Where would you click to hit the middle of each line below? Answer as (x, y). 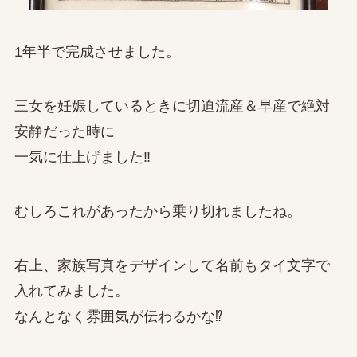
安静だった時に (64, 132)
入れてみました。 (71, 290)
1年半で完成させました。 (97, 52)
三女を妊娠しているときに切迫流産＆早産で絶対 (172, 106)
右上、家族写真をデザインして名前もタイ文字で (172, 265)
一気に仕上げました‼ (82, 157)
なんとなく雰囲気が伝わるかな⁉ (118, 316)
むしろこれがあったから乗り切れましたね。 (157, 211)
